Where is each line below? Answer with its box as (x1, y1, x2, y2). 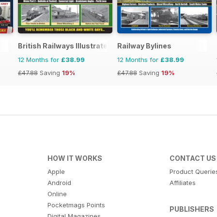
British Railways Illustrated (18, 42, 112, 50)
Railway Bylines (117, 42, 171, 50)
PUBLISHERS (170, 205, 215, 214)
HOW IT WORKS (47, 154, 102, 163)
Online (47, 190, 67, 198)
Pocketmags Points (47, 201, 105, 209)
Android (47, 179, 71, 187)
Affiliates (170, 179, 196, 187)
